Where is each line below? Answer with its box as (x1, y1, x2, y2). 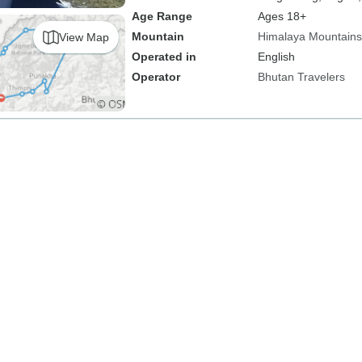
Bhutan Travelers (257, 70, 345, 83)
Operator (131, 70, 180, 83)
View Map (58, 30, 109, 44)
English (257, 50, 295, 63)
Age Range (131, 10, 192, 23)
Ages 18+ (257, 10, 306, 23)
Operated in (131, 50, 196, 63)
